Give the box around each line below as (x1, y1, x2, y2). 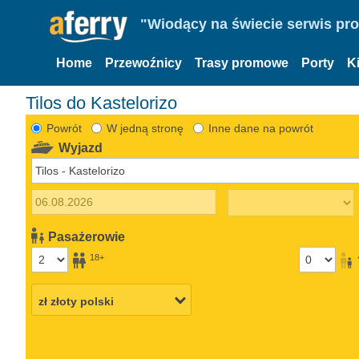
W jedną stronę (106, 121, 184, 135)
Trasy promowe (195, 56, 288, 70)
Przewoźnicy (105, 56, 182, 70)
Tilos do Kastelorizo (26, 92, 177, 113)
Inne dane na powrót (208, 121, 313, 135)
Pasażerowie (48, 229, 126, 244)
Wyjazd (58, 140, 103, 155)
